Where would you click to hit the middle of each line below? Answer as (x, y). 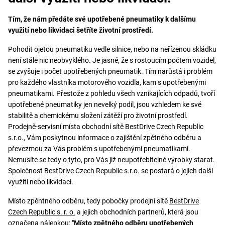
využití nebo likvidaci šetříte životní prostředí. (81, 30)
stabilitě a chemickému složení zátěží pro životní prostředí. (98, 115)
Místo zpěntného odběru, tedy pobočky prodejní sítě (89, 201)
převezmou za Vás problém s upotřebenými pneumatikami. (99, 148)
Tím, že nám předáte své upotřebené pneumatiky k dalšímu (102, 19)
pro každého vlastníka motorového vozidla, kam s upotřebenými (107, 82)
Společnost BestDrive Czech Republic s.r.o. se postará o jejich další (110, 171)
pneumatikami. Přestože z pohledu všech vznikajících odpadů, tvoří (111, 93)
